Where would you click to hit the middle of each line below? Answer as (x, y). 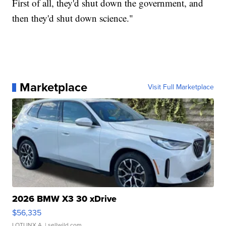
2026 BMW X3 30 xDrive (65, 199)
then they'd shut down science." (73, 18)
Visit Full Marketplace (181, 87)
